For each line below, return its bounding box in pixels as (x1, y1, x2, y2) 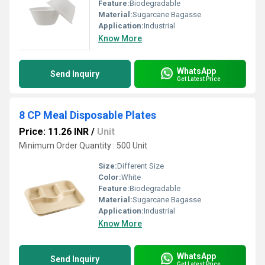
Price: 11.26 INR (19, 126, 89, 137)
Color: (98, 173, 121, 182)
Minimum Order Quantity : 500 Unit (19, 141, 147, 150)
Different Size (117, 161, 164, 170)
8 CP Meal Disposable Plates (19, 109, 156, 121)
